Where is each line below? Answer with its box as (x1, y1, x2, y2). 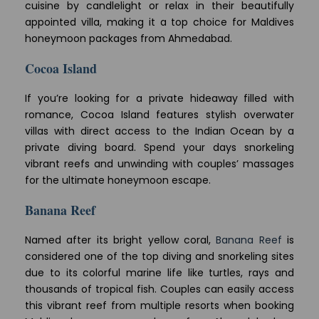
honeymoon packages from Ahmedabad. (25, 31, 232, 46)
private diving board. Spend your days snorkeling (25, 140, 294, 155)
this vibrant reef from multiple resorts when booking (25, 298, 294, 313)
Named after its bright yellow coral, (25, 233, 216, 248)
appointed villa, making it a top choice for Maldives (25, 15, 294, 30)
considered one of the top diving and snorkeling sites (25, 249, 294, 264)
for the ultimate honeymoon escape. (25, 173, 211, 188)
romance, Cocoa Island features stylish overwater (25, 108, 294, 122)
